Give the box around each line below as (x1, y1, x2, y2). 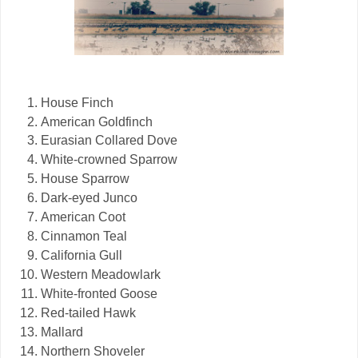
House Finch (41, 95, 113, 109)
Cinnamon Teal (41, 229, 127, 244)
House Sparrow (41, 172, 129, 186)
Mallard (41, 325, 83, 339)
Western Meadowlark (41, 268, 161, 282)
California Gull (41, 249, 122, 263)
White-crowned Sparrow (41, 153, 177, 167)
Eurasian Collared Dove (41, 133, 177, 148)
